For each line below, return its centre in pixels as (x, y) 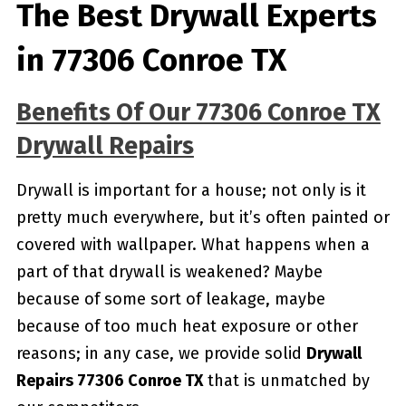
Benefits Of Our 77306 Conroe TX (198, 112)
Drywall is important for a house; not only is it (191, 190)
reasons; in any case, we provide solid (161, 353)
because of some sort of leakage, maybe (170, 299)
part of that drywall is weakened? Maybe (169, 272)
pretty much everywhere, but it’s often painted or (203, 217)
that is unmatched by (286, 381)
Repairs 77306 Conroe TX (109, 381)
